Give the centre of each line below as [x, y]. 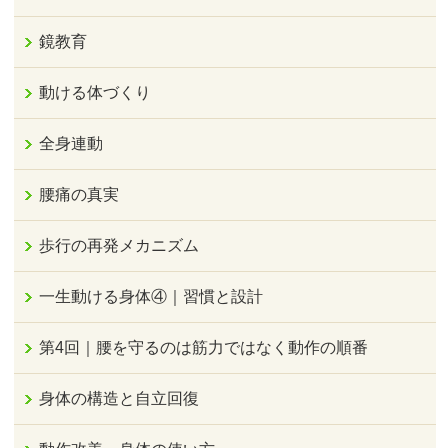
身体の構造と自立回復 [119, 399]
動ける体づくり [95, 93]
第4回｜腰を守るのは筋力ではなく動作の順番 [204, 348]
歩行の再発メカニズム [119, 246]
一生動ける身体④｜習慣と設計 [151, 297]
